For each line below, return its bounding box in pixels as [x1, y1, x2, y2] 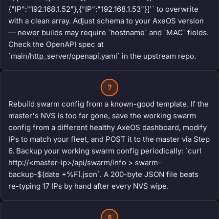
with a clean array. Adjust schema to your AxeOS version [8, 16, 204, 26]
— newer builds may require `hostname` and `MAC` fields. [8, 28, 209, 38]
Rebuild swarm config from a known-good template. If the [8, 99, 209, 109]
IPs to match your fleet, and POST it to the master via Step [8, 134, 210, 144]
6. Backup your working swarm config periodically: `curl [8, 146, 201, 156]
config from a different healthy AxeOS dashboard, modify [8, 123, 207, 132]
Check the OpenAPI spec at [8, 40, 104, 49]
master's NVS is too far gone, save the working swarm [8, 111, 196, 121]
